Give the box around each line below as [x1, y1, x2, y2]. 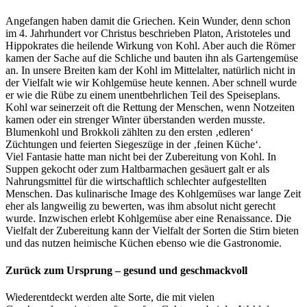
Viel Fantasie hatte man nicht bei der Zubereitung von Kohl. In [5, 151, 276, 163]
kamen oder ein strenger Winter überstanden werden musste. [5, 114, 265, 126]
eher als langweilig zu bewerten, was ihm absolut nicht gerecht [5, 200, 275, 212]
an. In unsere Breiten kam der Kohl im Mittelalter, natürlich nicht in [5, 64, 295, 77]
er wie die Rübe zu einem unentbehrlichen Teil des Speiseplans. [5, 89, 280, 101]
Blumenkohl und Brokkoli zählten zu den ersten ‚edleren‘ [5, 126, 254, 138]
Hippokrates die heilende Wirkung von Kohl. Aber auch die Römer [5, 40, 295, 52]
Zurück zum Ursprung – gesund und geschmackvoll [5, 264, 247, 276]
